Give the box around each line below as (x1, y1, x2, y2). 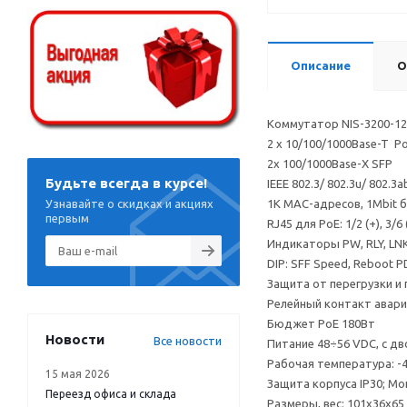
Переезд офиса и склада (45, 387, 176, 400)
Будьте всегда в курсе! (45, 174, 207, 191)
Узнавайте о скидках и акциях (45, 196, 213, 210)
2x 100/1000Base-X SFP (267, 157, 392, 170)
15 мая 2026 (45, 367, 110, 380)
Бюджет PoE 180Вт (267, 317, 375, 330)
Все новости (154, 333, 222, 347)
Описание (291, 59, 351, 72)
